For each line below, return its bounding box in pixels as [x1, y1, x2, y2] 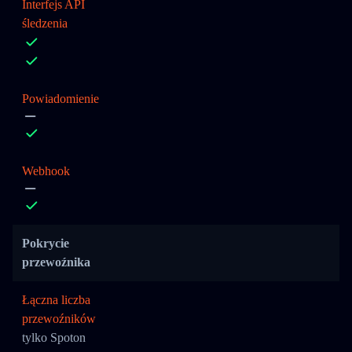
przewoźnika [22, 255, 90, 269]
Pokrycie [22, 236, 69, 250]
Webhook [22, 164, 70, 178]
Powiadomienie [22, 92, 99, 105]
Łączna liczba [22, 293, 90, 306]
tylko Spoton [22, 331, 86, 344]
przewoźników [22, 312, 96, 325]
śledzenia [22, 16, 68, 30]
